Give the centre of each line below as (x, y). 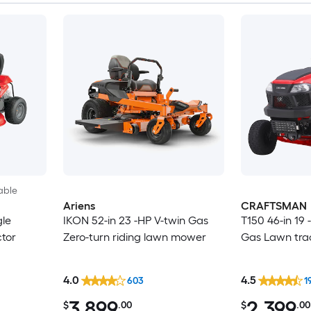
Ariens (79, 206)
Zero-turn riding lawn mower (134, 237)
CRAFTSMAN (274, 206)
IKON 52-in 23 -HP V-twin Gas (135, 221)
